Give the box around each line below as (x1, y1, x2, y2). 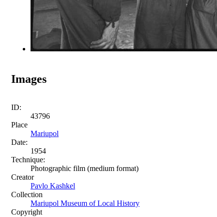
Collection (11, 190, 43, 199)
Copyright (11, 207, 42, 216)
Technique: (11, 155, 45, 164)
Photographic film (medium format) (31, 164, 139, 172)
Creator (11, 172, 34, 181)
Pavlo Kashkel (31, 181, 75, 190)
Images (11, 72, 46, 85)
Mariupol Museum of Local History (31, 199, 139, 207)
